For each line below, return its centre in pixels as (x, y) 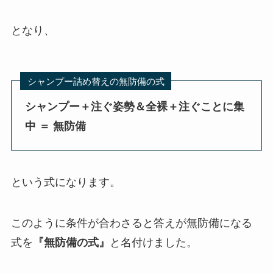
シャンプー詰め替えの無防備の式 (96, 81)
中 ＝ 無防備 (56, 126)
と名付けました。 (153, 243)
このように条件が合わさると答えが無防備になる (131, 223)
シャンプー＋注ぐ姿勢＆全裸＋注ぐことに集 (135, 107)
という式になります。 (66, 182)
